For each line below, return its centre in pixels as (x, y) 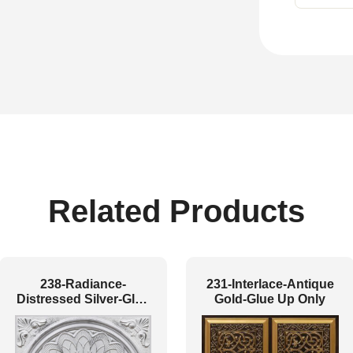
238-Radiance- (83, 284)
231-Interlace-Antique (270, 284)
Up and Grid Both (83, 314)
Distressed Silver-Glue (83, 299)
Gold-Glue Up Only (270, 299)
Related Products (176, 211)
